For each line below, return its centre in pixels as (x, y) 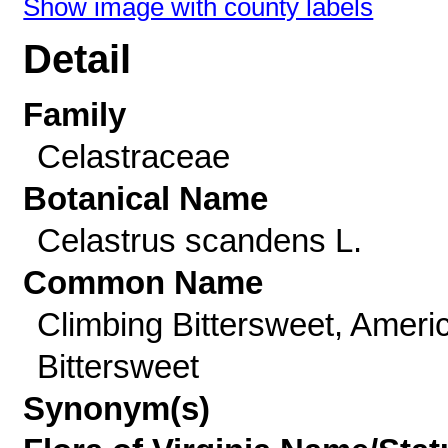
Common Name (143, 282)
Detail (77, 59)
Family (75, 114)
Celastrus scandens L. (199, 240)
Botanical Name (146, 198)
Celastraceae (133, 156)
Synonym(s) (117, 408)
